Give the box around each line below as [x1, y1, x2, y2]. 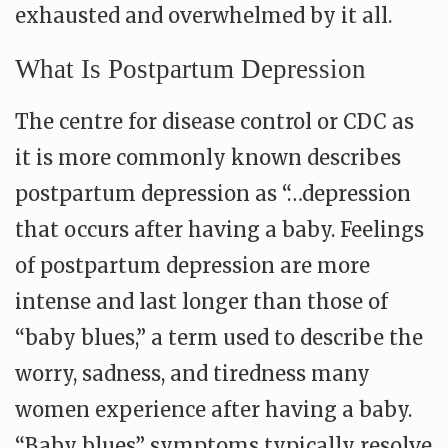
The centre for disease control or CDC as [15, 109, 414, 134]
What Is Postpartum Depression [15, 54, 366, 84]
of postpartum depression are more [15, 253, 370, 278]
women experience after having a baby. [15, 397, 412, 422]
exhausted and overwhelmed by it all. [15, 3, 392, 28]
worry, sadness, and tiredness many [15, 361, 370, 386]
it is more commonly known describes [15, 145, 401, 170]
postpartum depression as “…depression [15, 181, 411, 206]
